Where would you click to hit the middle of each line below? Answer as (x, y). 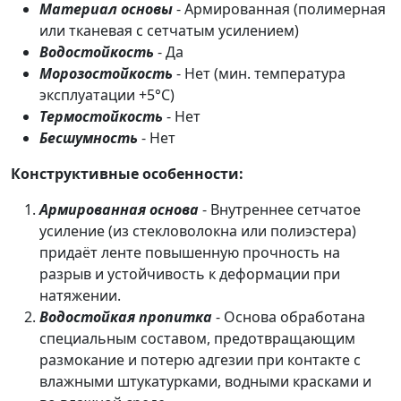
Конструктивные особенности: (127, 174)
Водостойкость (97, 52)
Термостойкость (101, 117)
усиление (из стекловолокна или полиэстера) (198, 231)
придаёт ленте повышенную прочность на (190, 253)
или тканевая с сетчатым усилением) (169, 31)
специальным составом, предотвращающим (197, 339)
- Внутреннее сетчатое (280, 210)
